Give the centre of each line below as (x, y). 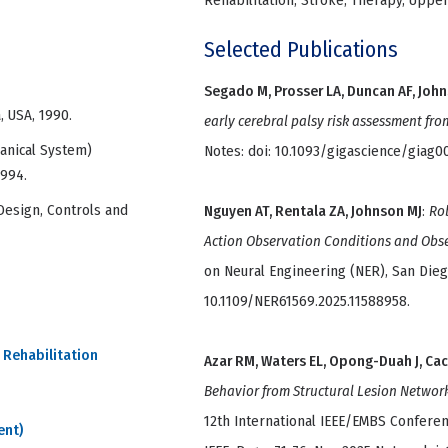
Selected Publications (301, 50)
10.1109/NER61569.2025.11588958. (307, 301)
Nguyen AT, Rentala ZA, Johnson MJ (313, 211)
